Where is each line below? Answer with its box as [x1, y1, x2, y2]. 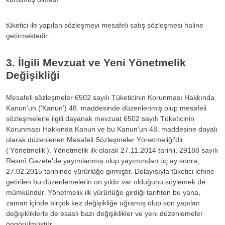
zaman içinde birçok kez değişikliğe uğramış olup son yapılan [6, 198, 200, 207]
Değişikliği [6, 69, 60, 81]
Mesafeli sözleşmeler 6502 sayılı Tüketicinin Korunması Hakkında [6, 93, 214, 101]
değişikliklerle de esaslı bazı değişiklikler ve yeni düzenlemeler [6, 209, 203, 217]
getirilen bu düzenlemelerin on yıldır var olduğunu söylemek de [6, 177, 205, 186]
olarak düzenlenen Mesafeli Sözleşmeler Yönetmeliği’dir [6, 135, 183, 144]
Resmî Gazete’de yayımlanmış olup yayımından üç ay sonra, [6, 156, 199, 165]
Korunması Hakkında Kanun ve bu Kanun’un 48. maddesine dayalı [6, 125, 217, 133]
